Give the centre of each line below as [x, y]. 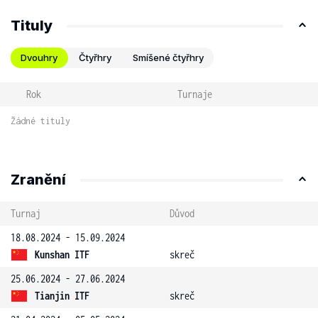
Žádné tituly [40, 121]
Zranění [38, 180]
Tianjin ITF [62, 296]
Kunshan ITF [62, 254]
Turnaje [194, 94]
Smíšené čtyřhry [168, 57]
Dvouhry [39, 57]
